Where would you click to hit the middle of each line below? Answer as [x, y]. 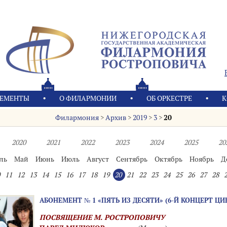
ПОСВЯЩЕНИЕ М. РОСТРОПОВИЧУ [102, 217]
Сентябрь [132, 159]
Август [98, 159]
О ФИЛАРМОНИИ [88, 98]
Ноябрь [202, 159]
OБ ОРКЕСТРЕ [169, 98]
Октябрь [168, 159]
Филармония [77, 118]
